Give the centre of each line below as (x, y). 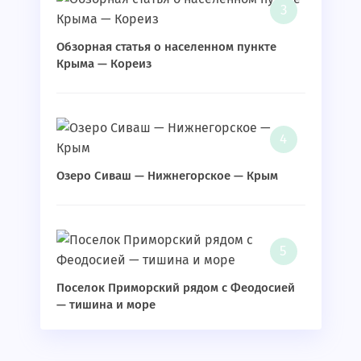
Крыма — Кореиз (104, 63)
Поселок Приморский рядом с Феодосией (175, 287)
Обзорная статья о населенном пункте (166, 46)
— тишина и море (106, 304)
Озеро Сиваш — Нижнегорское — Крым (167, 175)
